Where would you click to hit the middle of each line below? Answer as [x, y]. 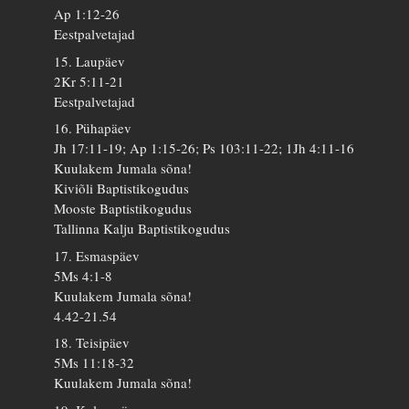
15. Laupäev [90, 61]
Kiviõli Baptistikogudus [122, 189]
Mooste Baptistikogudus [123, 209]
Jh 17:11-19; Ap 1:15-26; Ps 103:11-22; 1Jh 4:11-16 [204, 148]
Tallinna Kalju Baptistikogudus [142, 229]
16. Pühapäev [93, 128]
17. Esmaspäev [97, 255]
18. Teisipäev [92, 343]
